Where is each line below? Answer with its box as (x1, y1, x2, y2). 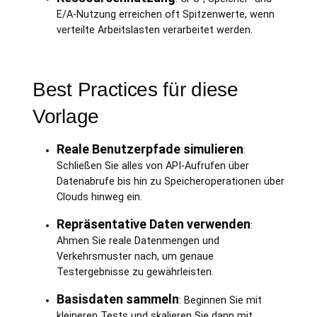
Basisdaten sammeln (56, 291, 179, 306)
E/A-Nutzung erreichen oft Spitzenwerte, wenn (56, 8, 275, 21)
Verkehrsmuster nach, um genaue (56, 250, 214, 263)
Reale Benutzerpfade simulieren (56, 141, 243, 156)
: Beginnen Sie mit (178, 294, 262, 306)
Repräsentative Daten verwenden (56, 216, 250, 231)
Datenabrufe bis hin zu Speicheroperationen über (56, 175, 284, 188)
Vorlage (33, 105, 99, 127)
